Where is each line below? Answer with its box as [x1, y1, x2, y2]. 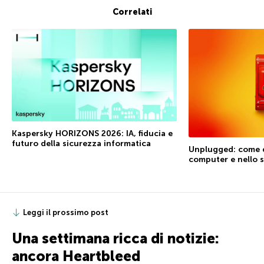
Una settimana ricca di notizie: [12, 229, 219, 247]
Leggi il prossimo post [23, 207, 108, 217]
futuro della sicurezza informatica [12, 138, 151, 149]
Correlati [112, 6, 152, 17]
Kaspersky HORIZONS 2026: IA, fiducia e [12, 128, 173, 139]
